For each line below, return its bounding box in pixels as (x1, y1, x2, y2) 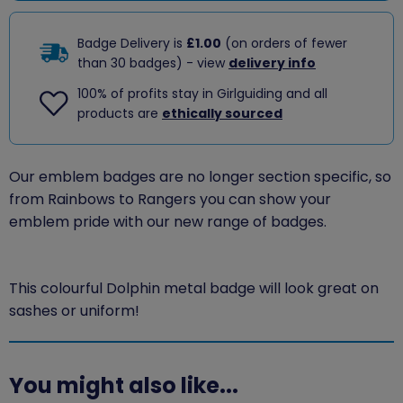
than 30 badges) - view (77, 54, 228, 73)
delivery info (228, 54, 316, 73)
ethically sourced (162, 104, 282, 123)
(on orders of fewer (221, 34, 347, 53)
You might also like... (9, 370, 238, 400)
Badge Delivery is (77, 34, 186, 53)
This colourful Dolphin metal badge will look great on (9, 277, 379, 299)
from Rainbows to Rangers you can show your (9, 188, 331, 210)
